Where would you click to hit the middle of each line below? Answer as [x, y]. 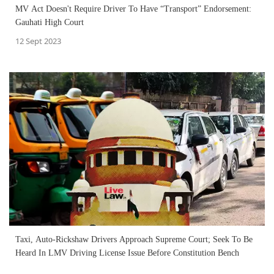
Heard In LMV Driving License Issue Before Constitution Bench [127, 253]
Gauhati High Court [50, 22]
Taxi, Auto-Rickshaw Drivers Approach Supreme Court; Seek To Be [134, 239]
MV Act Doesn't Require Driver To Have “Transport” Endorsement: [133, 9]
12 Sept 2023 [38, 41]
